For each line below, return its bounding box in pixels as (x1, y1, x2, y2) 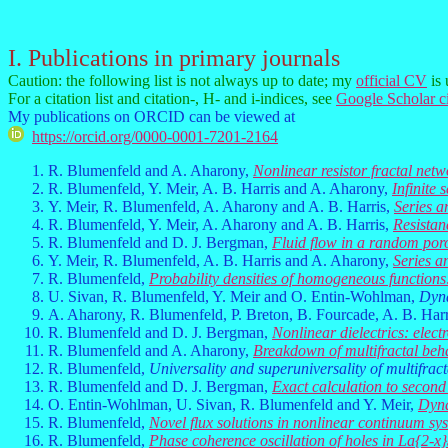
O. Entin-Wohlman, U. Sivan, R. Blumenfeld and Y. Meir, (48, 396, 418, 413)
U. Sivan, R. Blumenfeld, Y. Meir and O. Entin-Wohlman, (48, 288, 419, 305)
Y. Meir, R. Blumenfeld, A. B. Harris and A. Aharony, (48, 252, 393, 269)
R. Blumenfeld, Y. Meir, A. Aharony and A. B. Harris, (48, 216, 393, 233)
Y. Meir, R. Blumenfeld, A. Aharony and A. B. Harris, (48, 198, 394, 215)
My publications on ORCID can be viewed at (8, 108, 295, 125)
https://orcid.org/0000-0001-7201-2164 (32, 128, 278, 145)
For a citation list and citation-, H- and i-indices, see (8, 90, 336, 107)
